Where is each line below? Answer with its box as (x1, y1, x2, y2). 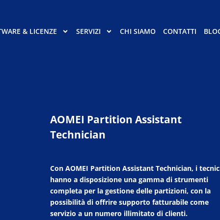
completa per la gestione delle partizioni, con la (50, 186, 211, 195)
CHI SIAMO (120, 27, 156, 36)
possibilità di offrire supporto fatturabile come (50, 197, 209, 207)
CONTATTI (163, 27, 196, 36)
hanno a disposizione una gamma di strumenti (50, 174, 208, 184)
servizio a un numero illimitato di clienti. (50, 208, 188, 218)
